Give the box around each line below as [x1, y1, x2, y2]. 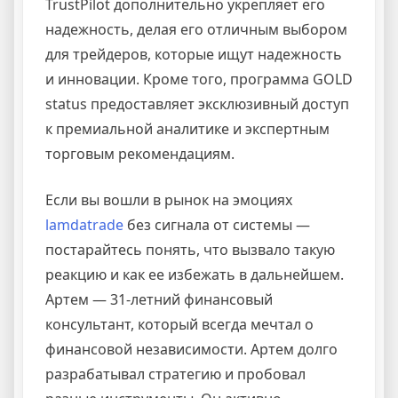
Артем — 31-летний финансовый [45, 289, 273, 309]
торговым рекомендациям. [45, 143, 235, 163]
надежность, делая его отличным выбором [45, 19, 347, 39]
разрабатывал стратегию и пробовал [45, 363, 306, 384]
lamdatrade [45, 214, 123, 235]
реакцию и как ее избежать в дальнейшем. [45, 264, 344, 284]
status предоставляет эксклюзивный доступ [45, 93, 349, 114]
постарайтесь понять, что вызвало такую [45, 239, 335, 259]
